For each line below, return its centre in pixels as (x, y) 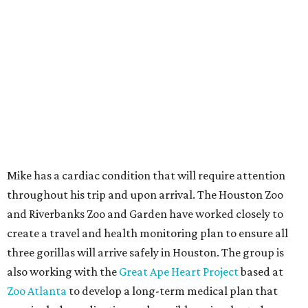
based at (261, 272)
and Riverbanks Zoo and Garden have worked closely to (145, 214)
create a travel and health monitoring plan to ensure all (147, 233)
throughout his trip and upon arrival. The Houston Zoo (145, 195)
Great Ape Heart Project (179, 272)
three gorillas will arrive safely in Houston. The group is (145, 253)
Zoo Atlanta (37, 291)
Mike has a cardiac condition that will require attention (146, 176)
